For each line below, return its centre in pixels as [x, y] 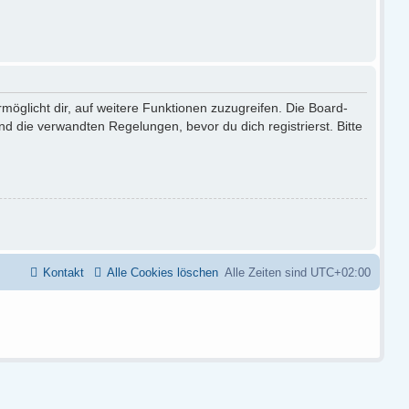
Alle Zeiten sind [267, 273]
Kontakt [63, 273]
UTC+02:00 [341, 273]
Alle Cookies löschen [163, 273]
